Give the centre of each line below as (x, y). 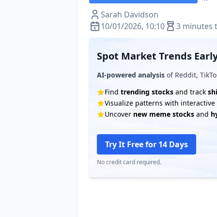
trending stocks (147, 92)
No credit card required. (129, 162)
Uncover (119, 114)
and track (191, 92)
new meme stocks (164, 114)
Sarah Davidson (130, 15)
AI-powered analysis (131, 75)
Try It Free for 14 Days (147, 144)
